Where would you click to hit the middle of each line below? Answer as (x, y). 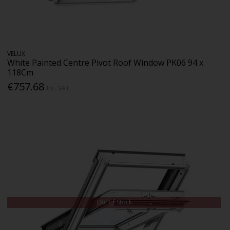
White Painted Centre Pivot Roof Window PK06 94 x (106, 63)
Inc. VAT (58, 88)
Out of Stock (114, 202)
